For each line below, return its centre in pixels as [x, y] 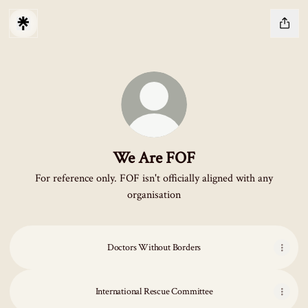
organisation [154, 195]
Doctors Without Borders [154, 247]
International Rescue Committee [154, 291]
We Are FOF [154, 158]
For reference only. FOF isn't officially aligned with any [154, 178]
